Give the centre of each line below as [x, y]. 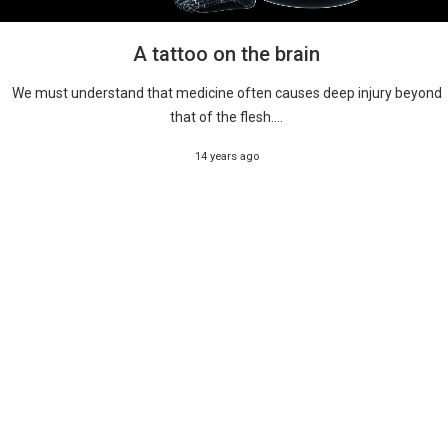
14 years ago [226, 156]
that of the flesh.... [227, 117]
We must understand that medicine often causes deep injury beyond [226, 93]
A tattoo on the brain [227, 54]
